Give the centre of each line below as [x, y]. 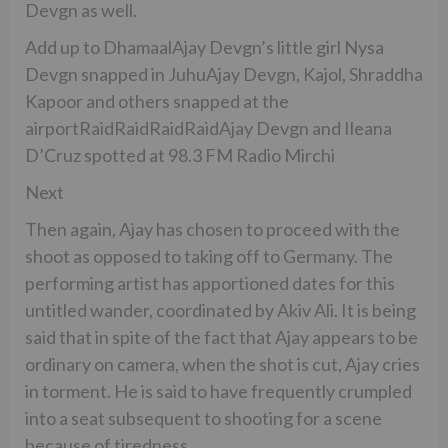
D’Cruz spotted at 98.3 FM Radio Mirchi [180, 154]
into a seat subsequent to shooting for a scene [203, 417]
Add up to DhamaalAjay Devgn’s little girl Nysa [204, 46]
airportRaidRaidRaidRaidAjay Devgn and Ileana [208, 127]
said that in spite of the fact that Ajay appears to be [221, 336]
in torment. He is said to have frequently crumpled [218, 390]
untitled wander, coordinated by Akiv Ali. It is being [220, 309]
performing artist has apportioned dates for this [210, 282]
